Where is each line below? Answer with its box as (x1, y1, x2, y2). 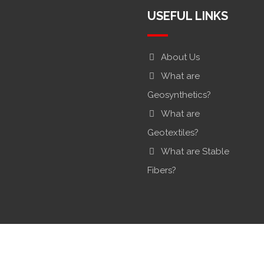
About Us (160, 52, 200, 62)
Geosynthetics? (147, 90, 211, 100)
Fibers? (147, 165, 176, 176)
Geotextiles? (147, 127, 199, 138)
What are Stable (160, 146, 229, 157)
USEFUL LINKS (147, 9, 228, 23)
